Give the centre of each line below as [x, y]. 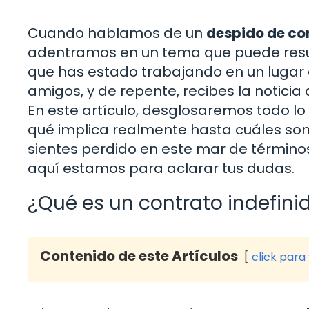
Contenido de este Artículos [139, 256]
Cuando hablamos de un [117, 33]
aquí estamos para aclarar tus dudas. [161, 168]
